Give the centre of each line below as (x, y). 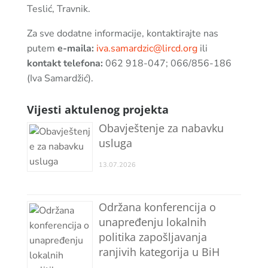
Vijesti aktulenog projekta (98, 109)
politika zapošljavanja (153, 237)
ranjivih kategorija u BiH (159, 252)
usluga (115, 143)
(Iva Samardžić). (60, 78)
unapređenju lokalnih (152, 222)
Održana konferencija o (157, 207)
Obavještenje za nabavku (161, 128)
